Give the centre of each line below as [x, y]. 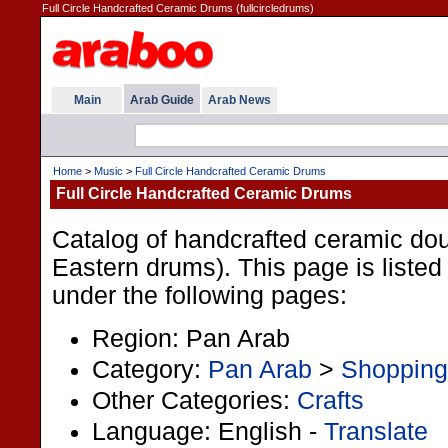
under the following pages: [199, 295]
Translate [376, 431]
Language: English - [208, 431]
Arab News [239, 100]
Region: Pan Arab [191, 338]
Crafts [330, 400]
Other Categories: [194, 400]
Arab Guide [162, 100]
